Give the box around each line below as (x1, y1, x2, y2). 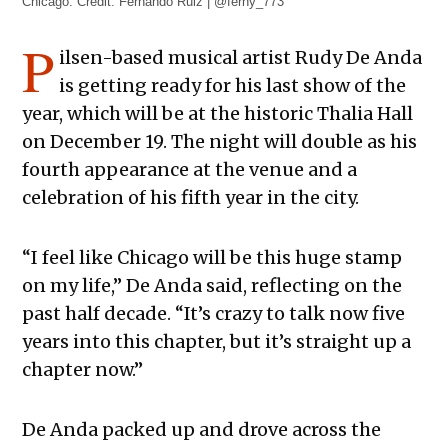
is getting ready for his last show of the (59, 73, 406, 97)
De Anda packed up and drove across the (22, 417, 382, 441)
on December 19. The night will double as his (22, 129, 418, 153)
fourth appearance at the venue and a (22, 157, 358, 181)
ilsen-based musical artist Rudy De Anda (59, 45, 422, 69)
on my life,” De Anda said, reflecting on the (22, 273, 403, 297)
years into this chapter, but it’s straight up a (22, 329, 412, 353)
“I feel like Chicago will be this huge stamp (22, 245, 403, 269)
